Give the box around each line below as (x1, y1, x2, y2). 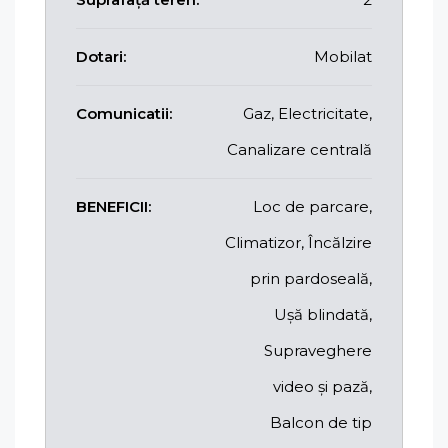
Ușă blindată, (274, 304, 372, 324)
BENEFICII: (76, 196, 151, 216)
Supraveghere (264, 340, 372, 360)
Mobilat (314, 46, 372, 66)
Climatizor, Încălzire (225, 232, 372, 252)
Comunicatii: (76, 103, 172, 123)
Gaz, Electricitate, (243, 103, 372, 123)
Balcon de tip (270, 412, 372, 432)
